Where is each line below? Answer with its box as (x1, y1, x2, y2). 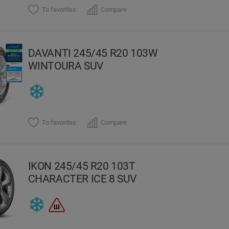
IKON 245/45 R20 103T (28, 159, 135, 172)
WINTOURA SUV (28, 59, 103, 72)
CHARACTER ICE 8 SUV (28, 172, 137, 185)
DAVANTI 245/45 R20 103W (28, 46, 158, 59)
